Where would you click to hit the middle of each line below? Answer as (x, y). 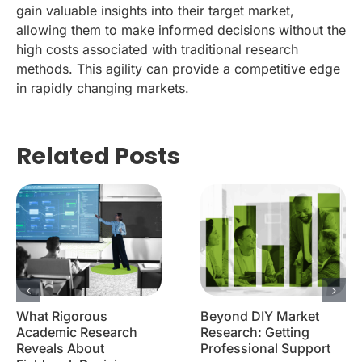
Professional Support (265, 348)
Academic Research (77, 332)
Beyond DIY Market (260, 316)
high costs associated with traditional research (157, 49)
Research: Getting (255, 332)
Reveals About (60, 348)
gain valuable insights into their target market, (155, 10)
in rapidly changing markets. (103, 88)
